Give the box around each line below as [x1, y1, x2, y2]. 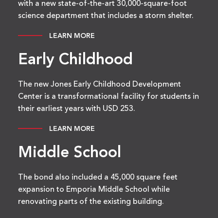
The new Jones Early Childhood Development [18, 81, 182, 89]
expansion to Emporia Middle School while [18, 186, 170, 194]
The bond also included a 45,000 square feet [18, 174, 178, 182]
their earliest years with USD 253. [18, 105, 136, 113]
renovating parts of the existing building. [18, 198, 164, 206]
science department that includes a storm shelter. [18, 12, 194, 20]
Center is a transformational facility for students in [18, 93, 200, 101]
